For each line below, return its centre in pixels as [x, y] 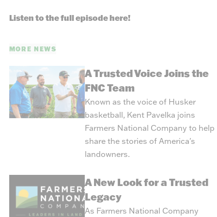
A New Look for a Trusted [146, 182]
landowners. [107, 154]
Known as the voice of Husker [140, 102]
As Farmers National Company [141, 211]
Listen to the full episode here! [70, 17]
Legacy [103, 197]
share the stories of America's [140, 141]
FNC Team [109, 88]
